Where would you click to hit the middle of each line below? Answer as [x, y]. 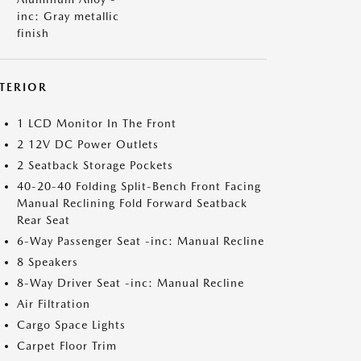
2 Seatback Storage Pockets [95, 165]
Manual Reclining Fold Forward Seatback [132, 203]
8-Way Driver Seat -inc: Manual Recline [131, 283]
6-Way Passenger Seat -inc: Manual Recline [141, 241]
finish [33, 33]
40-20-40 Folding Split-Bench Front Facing [139, 186]
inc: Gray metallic [68, 16]
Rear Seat [44, 220]
